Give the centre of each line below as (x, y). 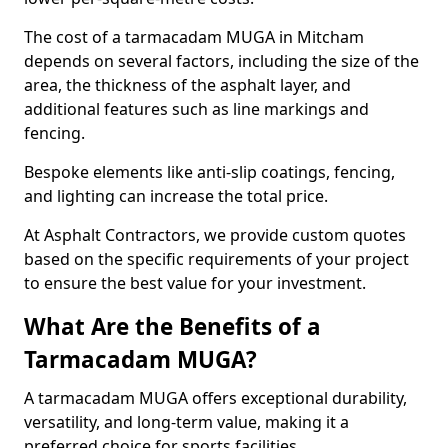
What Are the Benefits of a (172, 326)
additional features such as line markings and (196, 109)
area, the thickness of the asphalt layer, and (187, 85)
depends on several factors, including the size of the (221, 61)
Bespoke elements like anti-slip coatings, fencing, (209, 172)
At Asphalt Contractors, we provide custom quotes (215, 235)
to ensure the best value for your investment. (195, 283)
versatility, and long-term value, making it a (186, 422)
